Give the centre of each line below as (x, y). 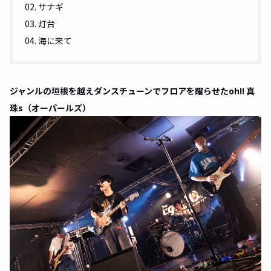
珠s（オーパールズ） (51, 107)
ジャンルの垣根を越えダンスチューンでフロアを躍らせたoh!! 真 (132, 90)
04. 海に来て (48, 40)
